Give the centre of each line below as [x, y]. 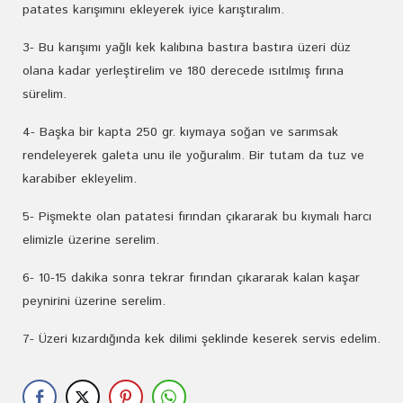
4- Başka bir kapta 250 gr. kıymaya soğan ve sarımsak [180, 132]
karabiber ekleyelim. [80, 179]
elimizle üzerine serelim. [91, 240]
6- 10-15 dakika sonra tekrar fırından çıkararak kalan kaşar [191, 278]
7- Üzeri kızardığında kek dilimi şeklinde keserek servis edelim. [201, 339]
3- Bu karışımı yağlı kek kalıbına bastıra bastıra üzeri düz [187, 48]
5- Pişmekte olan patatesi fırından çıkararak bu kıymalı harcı [197, 217]
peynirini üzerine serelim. [94, 301]
